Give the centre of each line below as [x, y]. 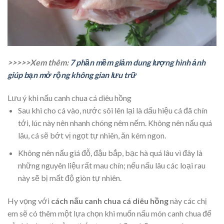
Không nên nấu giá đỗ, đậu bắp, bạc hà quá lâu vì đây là [110, 152]
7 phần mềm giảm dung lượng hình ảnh [138, 62]
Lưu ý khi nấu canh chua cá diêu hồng [69, 98]
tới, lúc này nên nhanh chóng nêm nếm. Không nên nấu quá [115, 123]
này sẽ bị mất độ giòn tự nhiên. [69, 177]
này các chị [188, 200]
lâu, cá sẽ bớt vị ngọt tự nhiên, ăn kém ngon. [92, 135]
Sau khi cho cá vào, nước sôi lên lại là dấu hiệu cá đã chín [112, 110]
